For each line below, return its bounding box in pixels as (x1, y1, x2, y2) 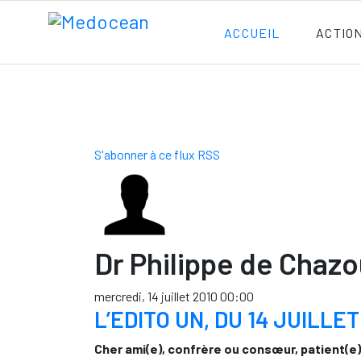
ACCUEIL (224, 25, 280, 40)
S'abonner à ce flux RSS (94, 147, 220, 162)
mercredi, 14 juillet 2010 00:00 (94, 288, 254, 304)
